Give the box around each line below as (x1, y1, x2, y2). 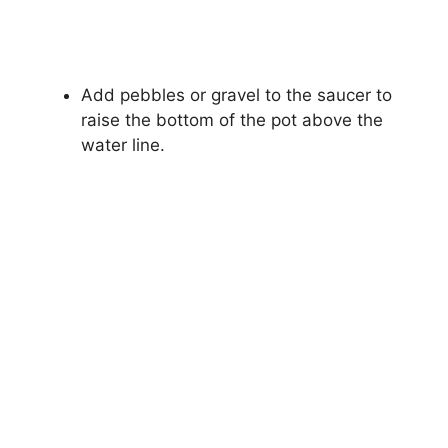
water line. (81, 134, 165, 155)
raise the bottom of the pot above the (81, 109, 383, 130)
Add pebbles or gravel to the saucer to (81, 84, 392, 105)
